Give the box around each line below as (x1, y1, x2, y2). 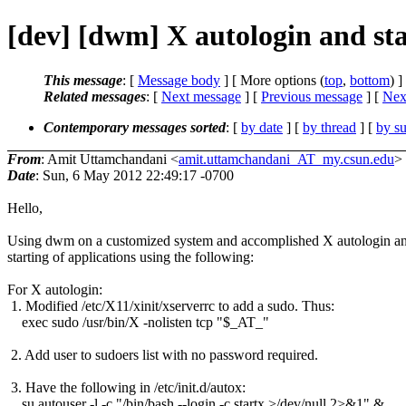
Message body (138, 72, 220, 88)
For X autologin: (7, 281, 102, 297)
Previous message (261, 88, 362, 104)
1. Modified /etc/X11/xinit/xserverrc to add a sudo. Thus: (7, 297, 334, 314)
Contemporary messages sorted (43, 119, 226, 135)
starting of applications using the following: (7, 248, 254, 265)
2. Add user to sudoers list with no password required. (7, 346, 318, 362)
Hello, (7, 199, 43, 216)
